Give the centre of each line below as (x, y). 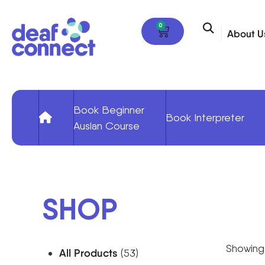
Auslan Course (106, 125)
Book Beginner (109, 109)
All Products (88, 253)
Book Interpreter (205, 118)
